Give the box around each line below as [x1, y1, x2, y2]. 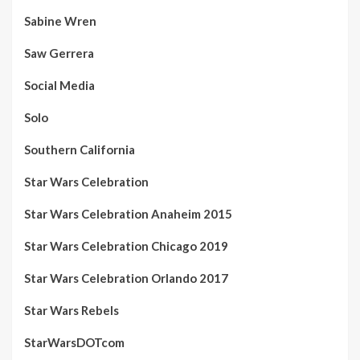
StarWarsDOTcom [24, 335, 125, 350]
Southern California [24, 142, 135, 157]
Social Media [24, 78, 95, 93]
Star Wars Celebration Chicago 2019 [24, 239, 228, 254]
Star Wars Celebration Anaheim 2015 [24, 207, 232, 222]
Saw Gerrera [24, 46, 94, 61]
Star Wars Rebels [24, 303, 119, 318]
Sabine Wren [24, 14, 96, 29]
